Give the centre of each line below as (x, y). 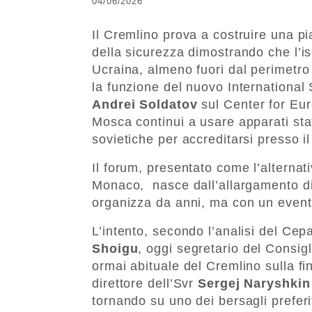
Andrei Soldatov (145, 104)
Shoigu (115, 248)
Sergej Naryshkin (254, 283)
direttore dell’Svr (145, 283)
